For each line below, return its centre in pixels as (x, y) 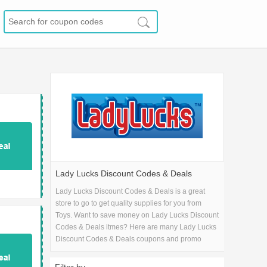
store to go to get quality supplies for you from (129, 203)
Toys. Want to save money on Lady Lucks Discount (137, 215)
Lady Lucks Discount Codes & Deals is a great (131, 191)
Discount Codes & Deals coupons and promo (129, 239)
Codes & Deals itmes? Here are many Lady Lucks (136, 227)
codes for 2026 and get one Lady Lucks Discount (135, 251)
